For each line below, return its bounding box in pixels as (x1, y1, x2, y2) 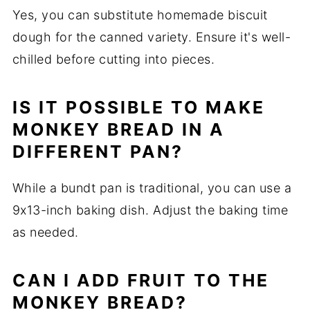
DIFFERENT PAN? (12, 141, 183, 163)
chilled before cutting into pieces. (12, 52, 215, 67)
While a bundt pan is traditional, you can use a (12, 181, 292, 196)
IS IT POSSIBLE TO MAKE (12, 97, 265, 118)
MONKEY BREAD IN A (12, 119, 225, 140)
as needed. (12, 225, 79, 240)
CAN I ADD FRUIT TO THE (12, 270, 269, 291)
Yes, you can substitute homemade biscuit (12, 8, 268, 23)
